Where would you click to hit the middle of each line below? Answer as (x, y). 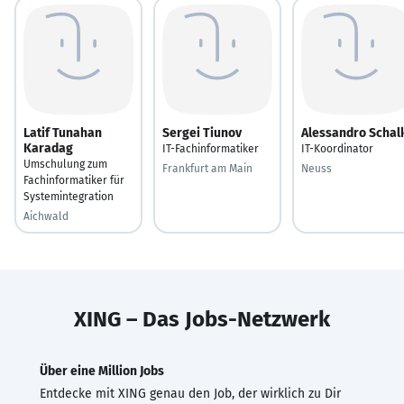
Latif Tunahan (63, 133)
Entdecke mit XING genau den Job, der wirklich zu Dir (190, 393)
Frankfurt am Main (207, 168)
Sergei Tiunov (202, 133)
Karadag (48, 148)
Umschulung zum (65, 164)
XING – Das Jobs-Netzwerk (202, 319)
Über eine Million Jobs (102, 371)
